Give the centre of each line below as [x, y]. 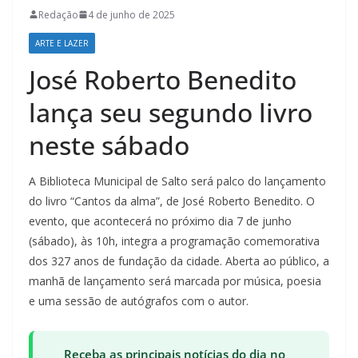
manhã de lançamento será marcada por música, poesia [175, 280]
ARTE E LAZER [62, 43]
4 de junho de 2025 [131, 14]
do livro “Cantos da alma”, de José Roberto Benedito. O [172, 201]
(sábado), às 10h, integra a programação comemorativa [174, 241]
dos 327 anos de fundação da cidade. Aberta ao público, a [179, 261]
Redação [58, 14]
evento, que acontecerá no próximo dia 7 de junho [160, 221]
